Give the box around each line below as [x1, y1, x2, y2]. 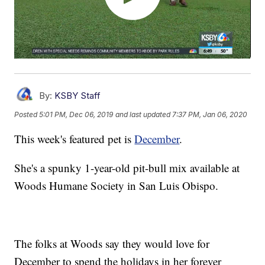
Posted [14, 109, 40, 119]
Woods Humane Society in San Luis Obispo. [14, 178, 219, 193]
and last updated [115, 109, 171, 119]
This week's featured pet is [14, 131, 135, 147]
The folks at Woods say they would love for [14, 236, 210, 251]
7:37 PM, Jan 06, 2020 [172, 109, 248, 119]
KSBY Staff [54, 90, 101, 102]
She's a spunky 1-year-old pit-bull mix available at [14, 160, 240, 176]
